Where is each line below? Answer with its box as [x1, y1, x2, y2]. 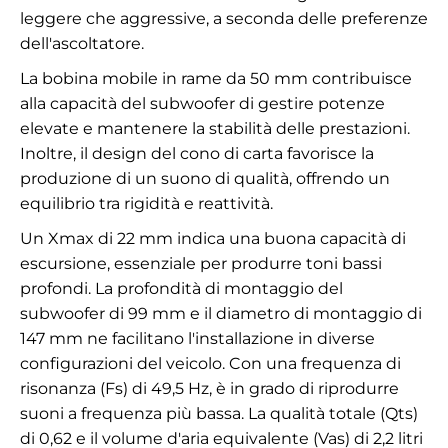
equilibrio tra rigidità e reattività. [20, 194, 273, 214]
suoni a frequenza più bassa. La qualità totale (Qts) [20, 404, 418, 424]
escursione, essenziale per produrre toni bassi [20, 254, 382, 274]
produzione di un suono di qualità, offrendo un [20, 169, 390, 189]
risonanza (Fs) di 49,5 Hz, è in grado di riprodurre [20, 379, 399, 399]
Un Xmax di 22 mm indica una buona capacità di [20, 229, 406, 249]
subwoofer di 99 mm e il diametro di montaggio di [20, 304, 422, 324]
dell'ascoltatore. [20, 34, 144, 54]
